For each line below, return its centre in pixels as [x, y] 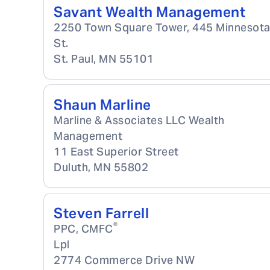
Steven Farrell [101, 213]
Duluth [71, 167]
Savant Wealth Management [149, 12]
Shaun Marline [102, 105]
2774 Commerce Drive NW [124, 260]
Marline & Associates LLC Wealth [139, 120]
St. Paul [74, 59]
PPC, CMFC [83, 229]
